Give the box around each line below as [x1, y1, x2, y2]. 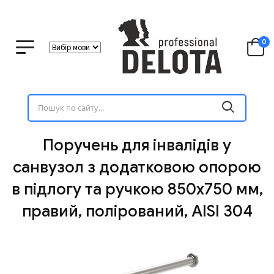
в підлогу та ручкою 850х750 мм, [11, 179, 263, 199]
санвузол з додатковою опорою [13, 157, 261, 177]
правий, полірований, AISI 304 [21, 201, 253, 221]
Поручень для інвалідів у [43, 135, 231, 155]
